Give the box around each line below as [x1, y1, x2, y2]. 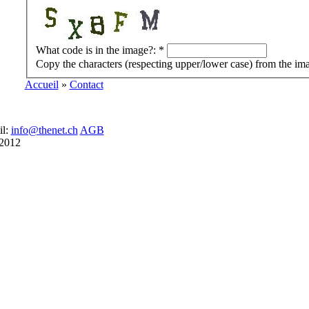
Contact [69, 79, 103, 91]
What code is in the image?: [35, 44, 159, 57]
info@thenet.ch [10, 124, 78, 136]
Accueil [24, 79, 59, 91]
